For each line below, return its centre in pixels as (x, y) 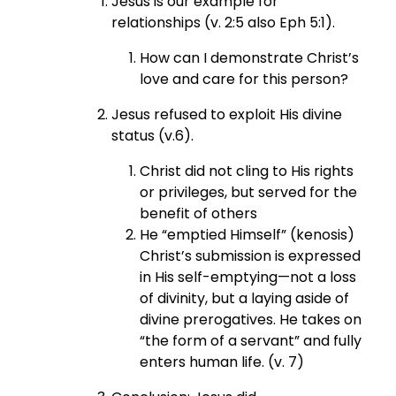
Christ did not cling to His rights (247, 171)
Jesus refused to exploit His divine (227, 114)
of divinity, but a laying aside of (245, 298)
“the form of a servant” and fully (251, 340)
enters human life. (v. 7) (222, 362)
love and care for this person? (244, 79)
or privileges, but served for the (249, 192)
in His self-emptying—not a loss (248, 277)
